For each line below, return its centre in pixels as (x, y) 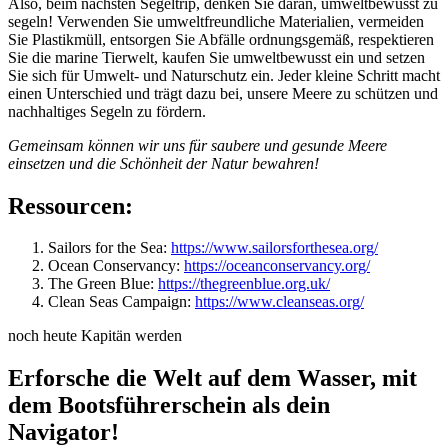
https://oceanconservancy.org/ (277, 266)
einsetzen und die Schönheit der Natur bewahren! (163, 163)
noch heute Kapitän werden (95, 336)
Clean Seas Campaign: (121, 302)
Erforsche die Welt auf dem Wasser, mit (212, 378)
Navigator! (63, 432)
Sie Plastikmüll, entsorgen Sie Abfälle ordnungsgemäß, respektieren (221, 39)
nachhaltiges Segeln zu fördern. (107, 111)
